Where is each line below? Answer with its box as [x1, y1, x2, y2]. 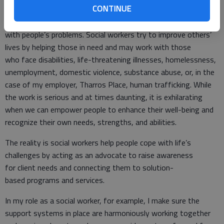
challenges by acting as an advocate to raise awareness [5, 149, 193, 161]
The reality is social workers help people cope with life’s [5, 136, 191, 149]
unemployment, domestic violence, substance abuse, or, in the [5, 66, 214, 78]
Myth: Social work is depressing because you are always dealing [5, 16, 218, 28]
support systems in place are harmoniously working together [5, 207, 210, 219]
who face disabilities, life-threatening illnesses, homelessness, [5, 53, 216, 66]
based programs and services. [5, 174, 104, 186]
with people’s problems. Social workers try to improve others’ [5, 28, 211, 41]
